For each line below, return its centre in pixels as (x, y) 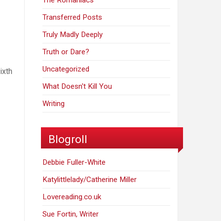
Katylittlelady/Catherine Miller (90, 179)
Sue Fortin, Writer (71, 214)
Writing (54, 104)
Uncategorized (66, 69)
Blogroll (68, 139)
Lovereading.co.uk (72, 197)
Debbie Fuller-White (74, 162)
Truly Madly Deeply (73, 35)
